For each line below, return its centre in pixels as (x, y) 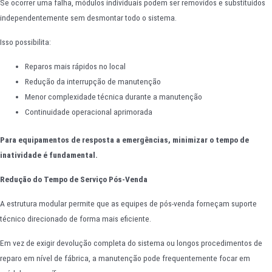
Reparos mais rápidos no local (76, 66)
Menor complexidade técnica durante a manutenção (114, 97)
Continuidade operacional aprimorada (89, 112)
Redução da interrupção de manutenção (93, 82)
